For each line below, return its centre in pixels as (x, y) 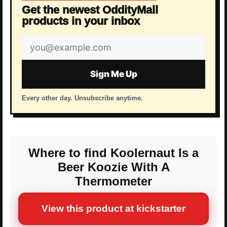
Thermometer (113, 181)
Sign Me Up (113, 74)
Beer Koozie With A (113, 167)
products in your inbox (81, 21)
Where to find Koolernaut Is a (113, 153)
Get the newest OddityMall (90, 10)
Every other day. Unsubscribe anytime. (82, 98)
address (43, 59)
